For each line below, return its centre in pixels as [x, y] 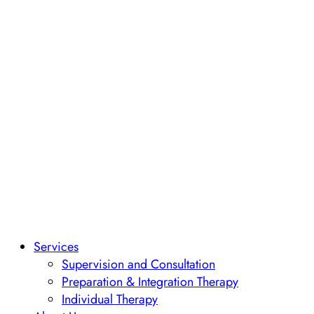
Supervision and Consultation [138, 264]
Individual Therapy [110, 299]
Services [56, 246]
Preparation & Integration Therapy [150, 281]
